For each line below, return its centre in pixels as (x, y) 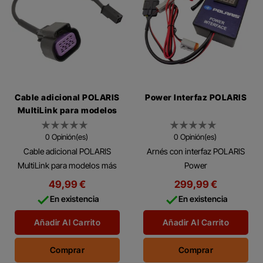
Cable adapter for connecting (67, 194)
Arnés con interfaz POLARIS (196, 151)
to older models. (67, 208)
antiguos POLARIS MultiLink (67, 180)
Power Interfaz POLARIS (196, 97)
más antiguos (67, 123)
